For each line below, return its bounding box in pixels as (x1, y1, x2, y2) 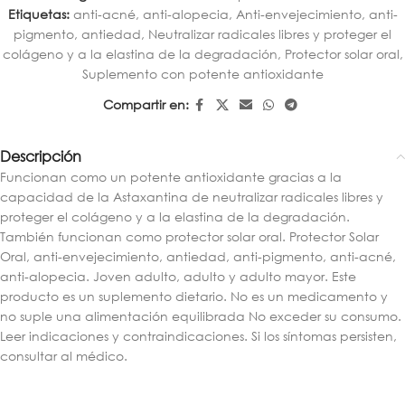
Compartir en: (102, 96, 189, 114)
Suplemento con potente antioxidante (81, 64, 324, 82)
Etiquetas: (7, 5, 70, 23)
